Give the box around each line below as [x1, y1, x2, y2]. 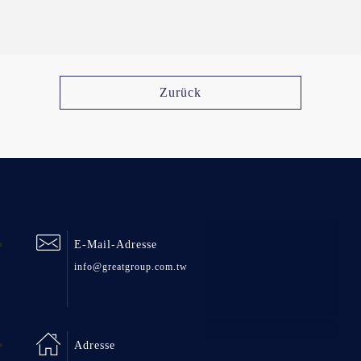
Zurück [160, 85, 201, 100]
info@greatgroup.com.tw [74, 261, 188, 273]
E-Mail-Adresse [74, 239, 157, 251]
